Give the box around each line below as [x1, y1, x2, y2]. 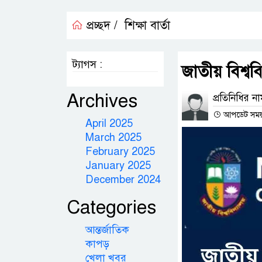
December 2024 [85, 173, 161, 186]
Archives [67, 89, 137, 112]
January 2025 [85, 159, 151, 172]
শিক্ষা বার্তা [125, 18, 170, 33]
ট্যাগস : [73, 58, 102, 71]
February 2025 [85, 145, 155, 158]
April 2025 [85, 117, 133, 130]
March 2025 [85, 131, 142, 144]
